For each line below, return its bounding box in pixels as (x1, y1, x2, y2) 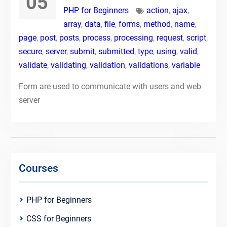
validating (50, 60, 86, 70)
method (143, 19, 171, 29)
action (146, 6, 169, 15)
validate (18, 60, 47, 70)
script (186, 33, 206, 43)
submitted (98, 47, 134, 56)
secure (18, 47, 42, 56)
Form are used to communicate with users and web (18, 82, 201, 91)
